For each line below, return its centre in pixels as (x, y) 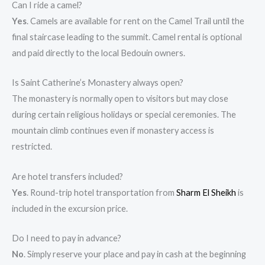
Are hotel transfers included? (67, 176)
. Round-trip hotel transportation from (101, 192)
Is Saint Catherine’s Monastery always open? (98, 83)
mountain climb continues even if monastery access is (113, 131)
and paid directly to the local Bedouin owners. (98, 53)
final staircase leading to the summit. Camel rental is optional (127, 37)
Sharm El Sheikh (206, 192)
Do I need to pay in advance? (67, 238)
